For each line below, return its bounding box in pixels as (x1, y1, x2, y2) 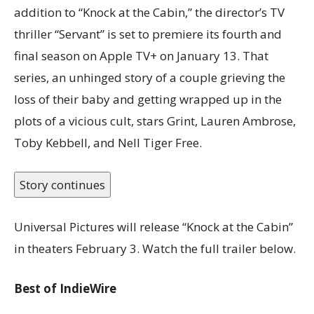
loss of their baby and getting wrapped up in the (14, 90, 282, 107)
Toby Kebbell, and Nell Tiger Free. (14, 134, 202, 151)
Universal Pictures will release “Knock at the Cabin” (14, 218, 293, 235)
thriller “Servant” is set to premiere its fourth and (14, 25, 282, 42)
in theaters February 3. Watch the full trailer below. (14, 240, 296, 257)
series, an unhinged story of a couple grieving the (14, 69, 285, 86)
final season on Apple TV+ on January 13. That (14, 47, 268, 64)
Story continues (20, 176, 105, 193)
